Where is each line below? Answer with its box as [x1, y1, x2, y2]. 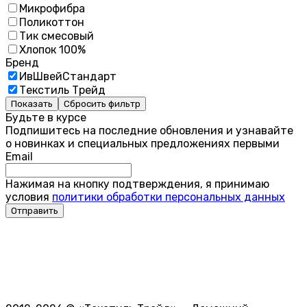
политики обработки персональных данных [52, 190, 285, 204]
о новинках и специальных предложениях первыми [5, 136, 280, 150]
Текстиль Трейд [19, 83, 106, 97]
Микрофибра [19, 1, 85, 15]
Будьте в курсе [5, 110, 86, 124]
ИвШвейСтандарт [19, 69, 116, 83]
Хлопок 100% [19, 42, 86, 56]
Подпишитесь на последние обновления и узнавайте [5, 123, 293, 137]
